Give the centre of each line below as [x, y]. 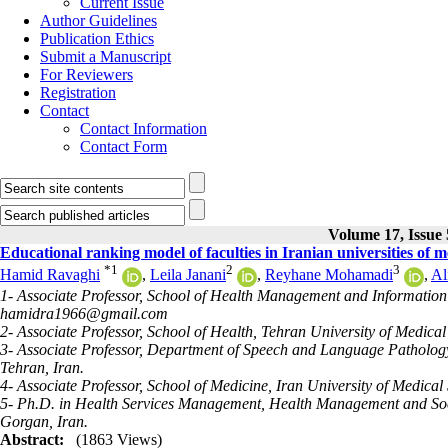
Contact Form [123, 146]
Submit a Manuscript [105, 56]
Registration [78, 92]
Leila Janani [188, 275]
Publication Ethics [97, 38]
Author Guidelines [98, 20]
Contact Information [143, 128]
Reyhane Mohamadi [329, 275]
